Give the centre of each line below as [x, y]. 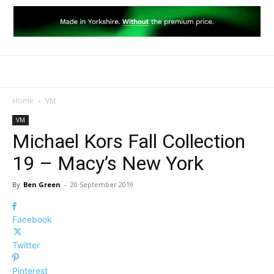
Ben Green [42, 184]
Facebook [32, 219]
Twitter [26, 245]
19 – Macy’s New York [108, 163]
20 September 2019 [102, 184]
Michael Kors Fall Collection [129, 141]
